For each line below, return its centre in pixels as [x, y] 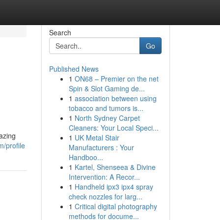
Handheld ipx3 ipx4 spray [114, 187]
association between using [115, 98]
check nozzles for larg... [105, 196]
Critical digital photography [116, 206]
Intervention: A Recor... [104, 177]
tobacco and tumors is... [106, 108]
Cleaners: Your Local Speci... [113, 128]
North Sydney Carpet [107, 118]
